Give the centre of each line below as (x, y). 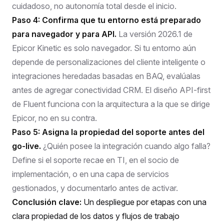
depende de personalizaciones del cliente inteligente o (109, 62)
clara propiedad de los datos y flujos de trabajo (96, 216)
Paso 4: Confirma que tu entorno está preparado (106, 20)
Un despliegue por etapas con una (144, 202)
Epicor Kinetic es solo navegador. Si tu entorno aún (104, 48)
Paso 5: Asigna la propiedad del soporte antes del (108, 132)
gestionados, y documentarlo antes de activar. (95, 188)
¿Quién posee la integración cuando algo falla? (126, 146)
